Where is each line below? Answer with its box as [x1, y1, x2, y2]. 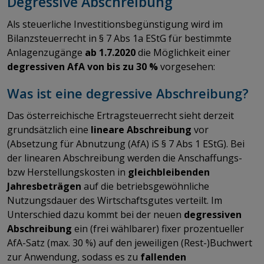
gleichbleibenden [128, 165, 210, 179]
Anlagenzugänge [7, 45, 85, 59]
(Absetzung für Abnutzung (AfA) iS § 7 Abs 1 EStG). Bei [7, 137, 245, 150]
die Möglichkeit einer [136, 45, 230, 59]
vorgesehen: [158, 60, 215, 73]
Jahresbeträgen [7, 179, 81, 193]
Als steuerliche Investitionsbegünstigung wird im [7, 17, 223, 31]
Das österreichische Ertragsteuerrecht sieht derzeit [7, 108, 234, 122]
